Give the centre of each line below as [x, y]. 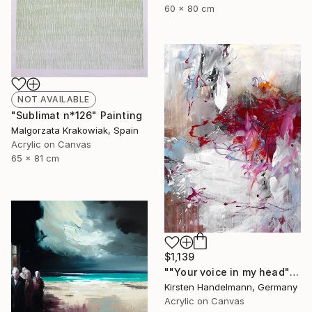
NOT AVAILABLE [54, 100]
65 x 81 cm [35, 158]
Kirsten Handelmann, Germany [231, 287]
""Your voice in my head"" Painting [294, 272]
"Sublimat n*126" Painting [77, 116]
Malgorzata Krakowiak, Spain [75, 131]
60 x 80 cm [189, 9]
